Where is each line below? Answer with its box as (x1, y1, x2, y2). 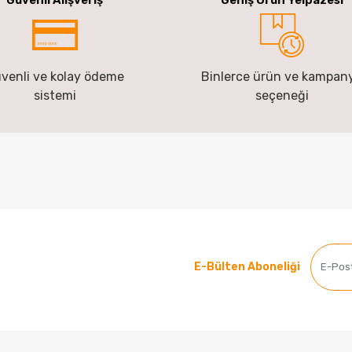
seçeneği (255, 87, 309, 103)
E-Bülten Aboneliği (193, 260, 300, 274)
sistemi (33, 87, 76, 103)
